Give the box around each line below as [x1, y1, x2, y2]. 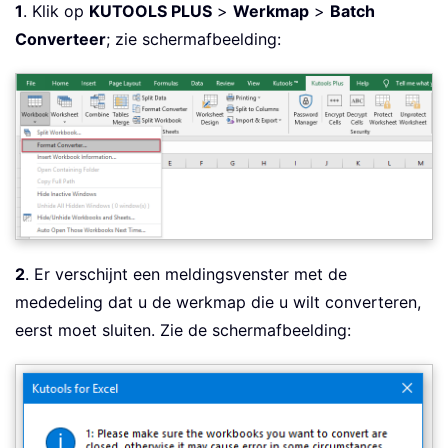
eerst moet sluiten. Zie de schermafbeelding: [15, 320, 351, 341]
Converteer [15, 28, 106, 49]
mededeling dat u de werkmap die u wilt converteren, [15, 292, 421, 313]
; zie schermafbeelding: [106, 28, 281, 49]
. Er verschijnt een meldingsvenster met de [25, 264, 347, 285]
